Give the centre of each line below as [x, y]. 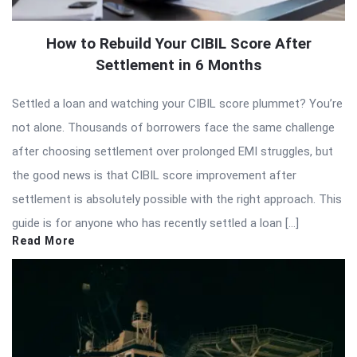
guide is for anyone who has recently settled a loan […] [155, 224]
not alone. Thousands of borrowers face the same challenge [173, 128]
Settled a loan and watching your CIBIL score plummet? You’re [177, 104]
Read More [44, 241]
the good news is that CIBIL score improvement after [154, 176]
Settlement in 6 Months [178, 65]
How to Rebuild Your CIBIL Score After [178, 44]
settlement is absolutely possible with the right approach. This [177, 200]
